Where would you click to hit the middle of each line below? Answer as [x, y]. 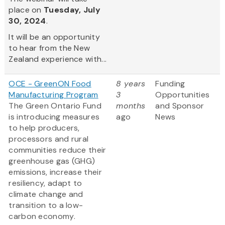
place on [26, 10]
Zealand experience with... [58, 59]
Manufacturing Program [53, 95]
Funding [170, 84]
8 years [131, 84]
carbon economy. [42, 216]
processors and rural [49, 139]
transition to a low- [46, 205]
